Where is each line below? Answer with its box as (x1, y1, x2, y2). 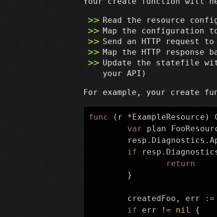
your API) (103, 69, 146, 78)
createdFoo (127, 194, 176, 203)
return (166, 159, 195, 168)
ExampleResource (132, 112, 205, 122)
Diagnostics (152, 136, 205, 145)
